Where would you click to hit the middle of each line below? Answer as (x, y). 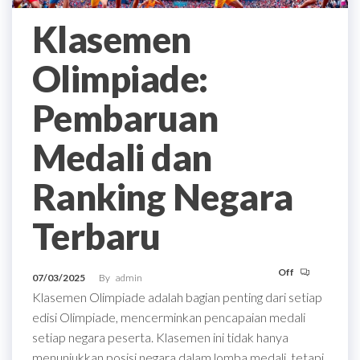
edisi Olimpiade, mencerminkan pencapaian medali (169, 317)
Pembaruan (125, 118)
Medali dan (122, 157)
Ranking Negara (163, 196)
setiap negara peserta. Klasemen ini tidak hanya (160, 337)
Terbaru (96, 236)
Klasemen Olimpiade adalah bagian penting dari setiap (177, 297)
